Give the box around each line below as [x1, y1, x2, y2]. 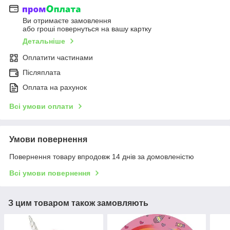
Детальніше [23, 37, 65, 46]
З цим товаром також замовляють [8, 199, 148, 208]
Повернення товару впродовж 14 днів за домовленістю [9, 152, 194, 161]
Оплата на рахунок [23, 83, 87, 92]
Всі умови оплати [9, 102, 73, 111]
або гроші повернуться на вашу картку [23, 25, 151, 33]
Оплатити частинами [23, 53, 93, 62]
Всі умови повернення [9, 169, 90, 178]
